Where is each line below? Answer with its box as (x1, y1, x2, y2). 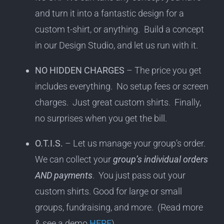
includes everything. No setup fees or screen (34, 81, 208, 92)
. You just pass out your (92, 170, 185, 181)
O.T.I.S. (34, 138, 63, 149)
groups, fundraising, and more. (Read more (34, 202, 203, 213)
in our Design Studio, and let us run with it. (34, 40, 198, 51)
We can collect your (34, 154, 113, 165)
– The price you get (124, 65, 201, 76)
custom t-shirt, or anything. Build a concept (34, 24, 204, 35)
